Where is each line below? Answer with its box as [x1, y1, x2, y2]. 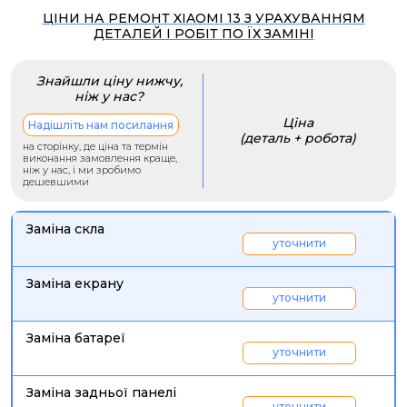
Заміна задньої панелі [26, 384, 176, 401]
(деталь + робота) [239, 130, 356, 146]
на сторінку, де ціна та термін [23, 140, 168, 153]
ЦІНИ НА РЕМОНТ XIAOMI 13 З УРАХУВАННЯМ [42, 10, 365, 26]
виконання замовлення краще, [23, 152, 177, 164]
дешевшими [23, 175, 89, 188]
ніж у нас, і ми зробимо [23, 164, 141, 176]
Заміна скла [26, 221, 104, 237]
